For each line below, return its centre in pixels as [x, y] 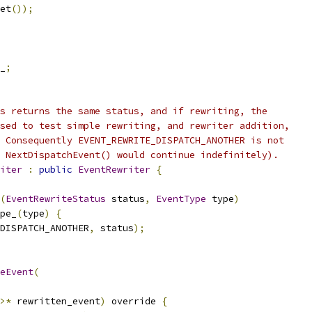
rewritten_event [56, 301]
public [56, 170]
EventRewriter [114, 170]
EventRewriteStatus [56, 199]
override [134, 301]
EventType [181, 199]
